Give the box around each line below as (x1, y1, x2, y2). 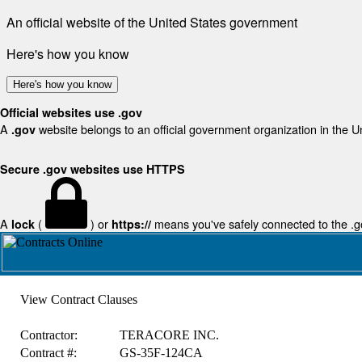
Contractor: (19, 328, 78, 342)
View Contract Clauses (19, 293, 137, 306)
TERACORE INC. (119, 328, 219, 342)
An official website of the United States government (6, 13, 297, 32)
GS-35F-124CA (119, 346, 203, 360)
